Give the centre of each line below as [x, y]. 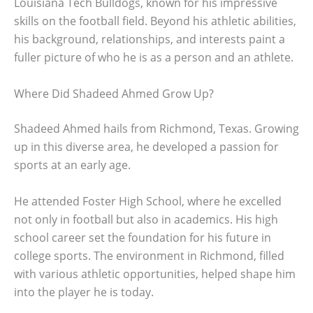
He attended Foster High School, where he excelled [148, 201]
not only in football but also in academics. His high [146, 219]
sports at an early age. [72, 165]
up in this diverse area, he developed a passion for [146, 146]
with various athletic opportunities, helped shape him [155, 274]
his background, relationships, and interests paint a [150, 39]
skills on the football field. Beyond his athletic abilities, [155, 21]
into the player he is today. [84, 292]
